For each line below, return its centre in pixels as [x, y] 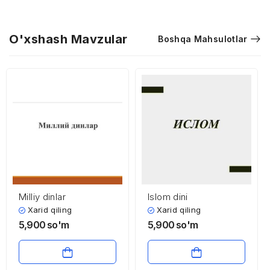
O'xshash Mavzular [68, 39]
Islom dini [168, 197]
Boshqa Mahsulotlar [203, 39]
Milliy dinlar [42, 197]
